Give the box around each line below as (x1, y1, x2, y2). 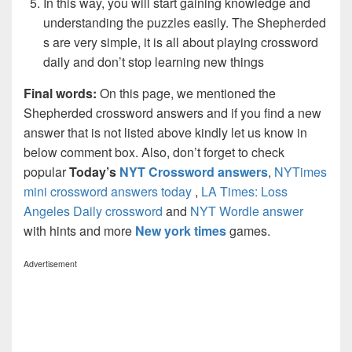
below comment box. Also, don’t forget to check (24, 142, 284, 161)
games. (229, 221, 270, 240)
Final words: (24, 83, 100, 102)
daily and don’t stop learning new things (43, 52, 264, 71)
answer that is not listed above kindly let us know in (24, 123, 307, 141)
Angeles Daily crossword (24, 201, 163, 220)
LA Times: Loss (201, 181, 288, 200)
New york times (135, 221, 226, 240)
